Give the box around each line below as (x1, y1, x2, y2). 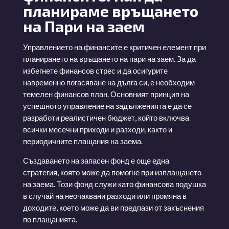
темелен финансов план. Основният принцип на (22, 89, 189, 99)
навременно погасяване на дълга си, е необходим (22, 77, 195, 87)
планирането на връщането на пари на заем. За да (22, 54, 196, 63)
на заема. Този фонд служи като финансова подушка (22, 179, 206, 189)
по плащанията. (22, 214, 77, 224)
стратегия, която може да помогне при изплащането (22, 167, 201, 177)
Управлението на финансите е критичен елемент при (22, 42, 206, 52)
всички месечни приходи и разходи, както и (22, 124, 172, 134)
